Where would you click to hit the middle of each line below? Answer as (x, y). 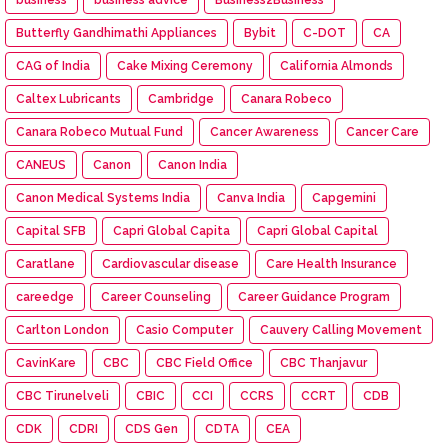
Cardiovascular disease (170, 263)
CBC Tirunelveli (62, 395)
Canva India (251, 197)
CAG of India (53, 65)
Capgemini (344, 197)
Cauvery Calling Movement (341, 329)
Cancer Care (382, 131)
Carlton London (62, 329)
